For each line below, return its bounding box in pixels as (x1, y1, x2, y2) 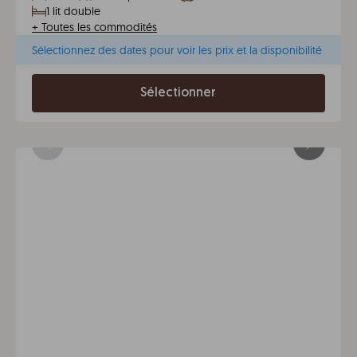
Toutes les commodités (41, 20, 157, 34)
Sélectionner (140, 87, 217, 100)
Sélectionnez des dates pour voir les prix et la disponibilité (32, 43, 322, 57)
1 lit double (46, 4, 100, 18)
